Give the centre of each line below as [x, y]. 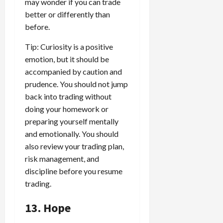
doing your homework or [67, 109]
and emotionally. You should [72, 133]
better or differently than [67, 14]
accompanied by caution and [73, 71]
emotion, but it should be [67, 59]
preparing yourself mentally [72, 121]
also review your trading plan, [74, 146]
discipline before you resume [74, 171]
